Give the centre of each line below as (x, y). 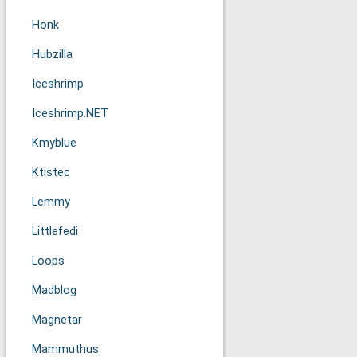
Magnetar (57, 320)
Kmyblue (54, 143)
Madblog (54, 290)
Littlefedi (55, 231)
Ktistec (51, 173)
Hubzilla (52, 55)
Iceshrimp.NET (70, 114)
